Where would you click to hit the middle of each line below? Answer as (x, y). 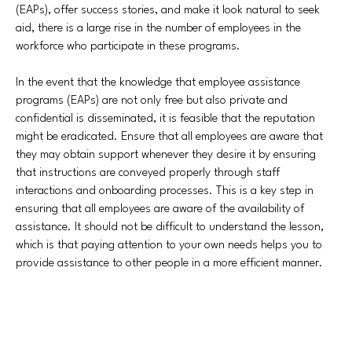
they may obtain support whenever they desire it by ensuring (166, 155)
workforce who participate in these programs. (128, 47)
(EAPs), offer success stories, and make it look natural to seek (168, 11)
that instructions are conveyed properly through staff (148, 173)
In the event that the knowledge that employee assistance (158, 83)
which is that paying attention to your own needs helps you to (169, 246)
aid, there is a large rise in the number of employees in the (158, 29)
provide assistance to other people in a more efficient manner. (169, 264)
